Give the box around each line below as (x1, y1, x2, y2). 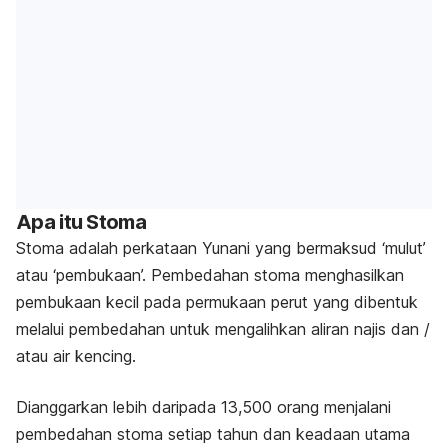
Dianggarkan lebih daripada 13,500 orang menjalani (16, 397, 391, 418)
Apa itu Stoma (16, 210, 146, 235)
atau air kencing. (16, 346, 136, 367)
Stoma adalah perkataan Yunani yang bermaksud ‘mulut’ (16, 238, 426, 259)
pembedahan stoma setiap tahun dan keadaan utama (16, 424, 410, 445)
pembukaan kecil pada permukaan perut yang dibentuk (16, 292, 418, 313)
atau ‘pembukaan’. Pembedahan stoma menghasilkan (16, 265, 404, 286)
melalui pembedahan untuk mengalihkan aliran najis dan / (16, 319, 430, 340)
